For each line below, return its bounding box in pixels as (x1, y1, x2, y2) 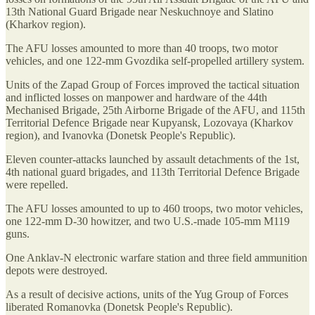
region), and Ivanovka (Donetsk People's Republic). (6, 129, 236, 142)
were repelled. (6, 179, 68, 191)
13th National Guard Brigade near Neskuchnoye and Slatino (6, 6, 274, 18)
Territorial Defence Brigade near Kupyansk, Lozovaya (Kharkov (6, 117, 293, 129)
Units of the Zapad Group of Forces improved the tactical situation (6, 79, 300, 91)
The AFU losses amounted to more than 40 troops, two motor (6, 42, 278, 55)
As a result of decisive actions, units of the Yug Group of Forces (6, 288, 288, 301)
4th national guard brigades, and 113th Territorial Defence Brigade (6, 166, 300, 179)
